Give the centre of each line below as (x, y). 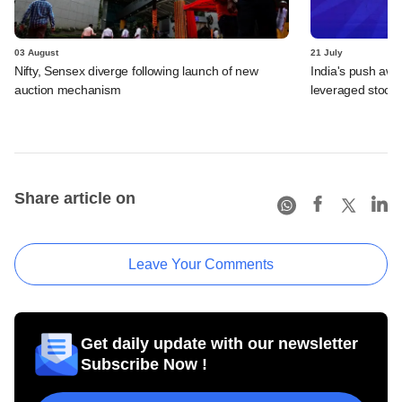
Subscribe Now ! (144, 364)
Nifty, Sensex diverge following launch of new (136, 70)
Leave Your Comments (201, 264)
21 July (327, 52)
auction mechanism (68, 89)
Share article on (75, 198)
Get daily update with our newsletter (219, 343)
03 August (36, 52)
